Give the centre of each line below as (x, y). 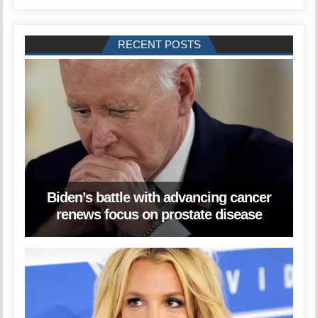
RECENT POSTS (159, 44)
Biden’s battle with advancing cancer (159, 198)
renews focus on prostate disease (159, 215)
